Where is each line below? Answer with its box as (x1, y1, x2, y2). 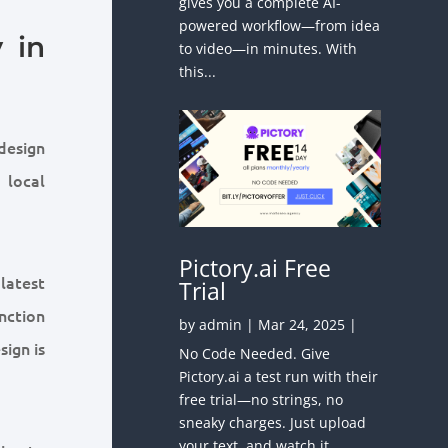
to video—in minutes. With (179, 38, 358, 58)
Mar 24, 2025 (258, 314, 346, 334)
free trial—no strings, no (179, 389, 344, 409)
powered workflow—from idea (179, 15, 381, 35)
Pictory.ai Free (179, 251, 332, 284)
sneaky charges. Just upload (179, 412, 367, 432)
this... (179, 61, 217, 81)
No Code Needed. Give (179, 343, 331, 363)
